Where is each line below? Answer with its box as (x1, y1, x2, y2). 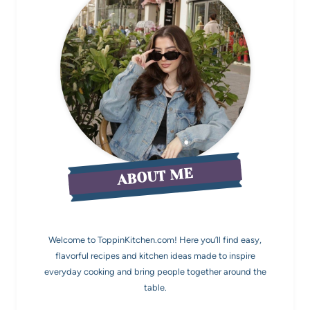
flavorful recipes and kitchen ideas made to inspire (55, 250, 255, 261)
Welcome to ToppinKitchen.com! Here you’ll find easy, (48, 235, 262, 245)
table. (143, 282, 167, 293)
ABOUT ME (116, 165, 194, 188)
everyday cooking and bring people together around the (44, 266, 266, 277)
